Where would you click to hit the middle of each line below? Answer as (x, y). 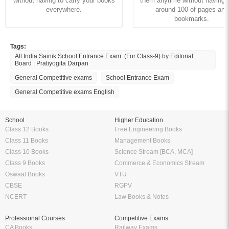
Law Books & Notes (142, 197)
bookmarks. (192, 18)
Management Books (142, 140)
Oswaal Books (25, 174)
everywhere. (64, 9)
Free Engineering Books (148, 129)
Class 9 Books (25, 163)
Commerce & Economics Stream (159, 163)
